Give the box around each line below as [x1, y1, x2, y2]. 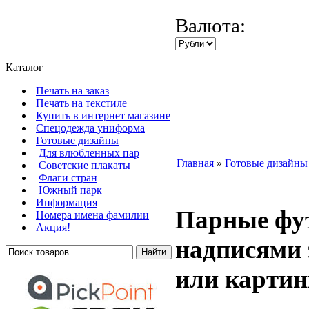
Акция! [36, 221, 70, 233]
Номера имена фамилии [36, 209, 149, 221]
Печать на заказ [36, 85, 109, 97]
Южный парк [39, 184, 102, 196]
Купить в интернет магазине [36, 110, 170, 121]
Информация [36, 197, 97, 208]
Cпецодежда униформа [36, 122, 145, 134]
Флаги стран [39, 172, 97, 183]
